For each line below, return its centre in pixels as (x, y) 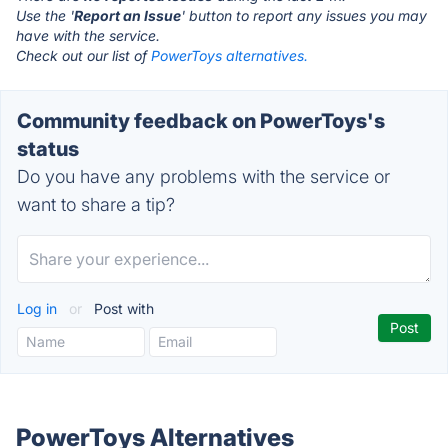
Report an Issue (127, 15)
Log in (39, 308)
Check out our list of (83, 55)
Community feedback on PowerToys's (201, 121)
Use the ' (45, 15)
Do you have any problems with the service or (203, 176)
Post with (122, 308)
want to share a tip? (96, 204)
